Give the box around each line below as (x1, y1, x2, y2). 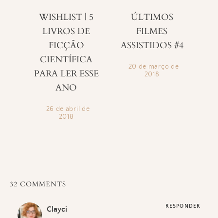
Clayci (47, 204, 67, 214)
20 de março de (128, 62, 179, 71)
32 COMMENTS (10, 180, 66, 189)
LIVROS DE (42, 25, 90, 37)
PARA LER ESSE (34, 67, 99, 80)
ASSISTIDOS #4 (120, 39, 183, 52)
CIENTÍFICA (40, 53, 92, 66)
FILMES (136, 25, 167, 37)
